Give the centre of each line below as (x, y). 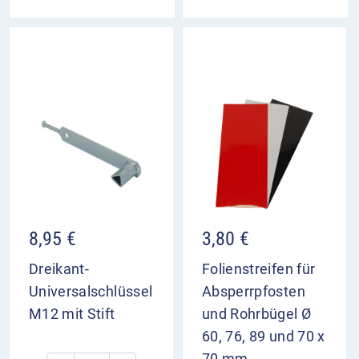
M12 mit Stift (72, 313)
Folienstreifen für (259, 268)
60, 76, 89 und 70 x (264, 336)
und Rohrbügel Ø (257, 313)
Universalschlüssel (91, 291)
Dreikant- (59, 268)
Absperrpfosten (254, 291)
